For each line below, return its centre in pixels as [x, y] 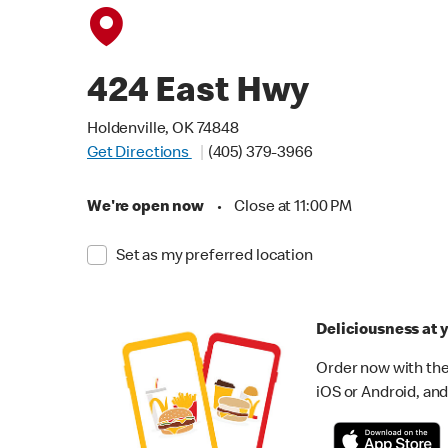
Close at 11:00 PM [293, 208]
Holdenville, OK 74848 [163, 130]
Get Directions [139, 154]
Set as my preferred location [214, 257]
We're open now [145, 208]
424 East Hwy [198, 94]
